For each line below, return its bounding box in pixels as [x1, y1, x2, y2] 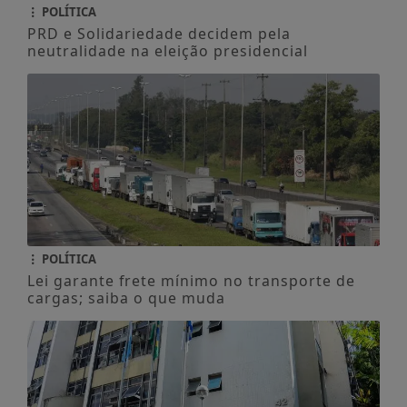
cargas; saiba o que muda [26, 288, 225, 309]
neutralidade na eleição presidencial [26, 41, 308, 62]
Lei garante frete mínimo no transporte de [26, 271, 355, 292]
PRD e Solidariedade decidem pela [26, 24, 291, 45]
